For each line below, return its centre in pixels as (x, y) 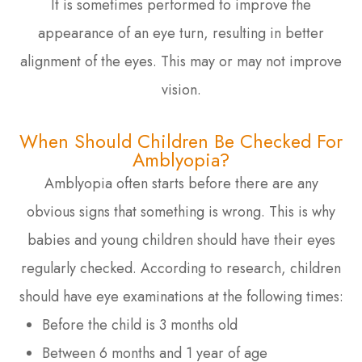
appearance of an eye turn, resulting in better (181, 33)
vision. (181, 89)
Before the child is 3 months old (140, 324)
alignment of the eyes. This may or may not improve (181, 61)
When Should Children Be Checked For (181, 141)
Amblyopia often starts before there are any (181, 183)
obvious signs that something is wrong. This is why (181, 211)
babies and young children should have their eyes (181, 240)
